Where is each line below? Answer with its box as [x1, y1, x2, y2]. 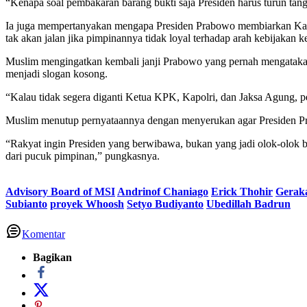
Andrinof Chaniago [117, 185, 208, 197]
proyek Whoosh [50, 197, 124, 210]
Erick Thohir [211, 185, 273, 197]
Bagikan [33, 251, 72, 263]
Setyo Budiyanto [127, 197, 204, 210]
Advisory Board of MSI [5, 185, 115, 197]
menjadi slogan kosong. [5, 67, 108, 79]
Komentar [22, 228, 65, 240]
